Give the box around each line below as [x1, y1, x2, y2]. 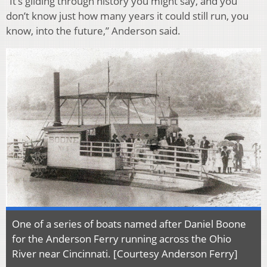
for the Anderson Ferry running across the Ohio [12, 232, 231, 246]
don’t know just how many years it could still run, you [6, 9, 249, 23]
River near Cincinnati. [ [12, 247, 117, 261]
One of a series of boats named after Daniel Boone [12, 217, 246, 231]
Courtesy [117, 247, 162, 261]
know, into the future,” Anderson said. [6, 24, 181, 38]
